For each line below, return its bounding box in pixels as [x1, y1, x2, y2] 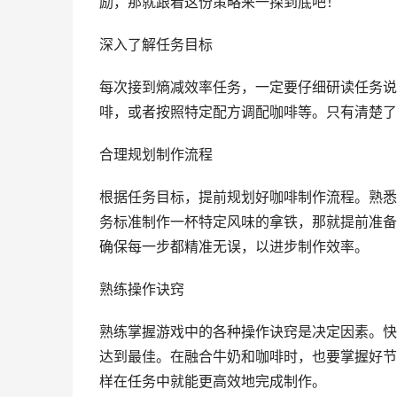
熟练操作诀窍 [99, 281, 184, 298]
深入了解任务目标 [99, 36, 213, 53]
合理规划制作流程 [99, 146, 213, 163]
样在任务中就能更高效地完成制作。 [99, 373, 326, 390]
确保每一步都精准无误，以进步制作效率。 [99, 238, 369, 255]
